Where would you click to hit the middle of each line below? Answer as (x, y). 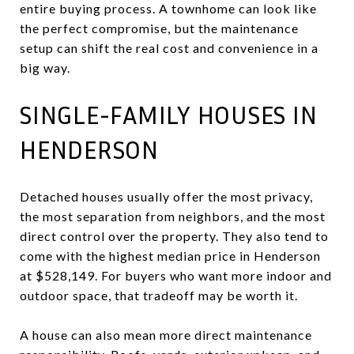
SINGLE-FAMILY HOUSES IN (169, 114)
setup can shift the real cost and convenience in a (169, 47)
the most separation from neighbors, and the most (173, 216)
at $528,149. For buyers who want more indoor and (176, 275)
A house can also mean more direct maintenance (166, 334)
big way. (45, 67)
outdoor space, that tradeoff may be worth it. (159, 295)
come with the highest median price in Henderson (170, 255)
